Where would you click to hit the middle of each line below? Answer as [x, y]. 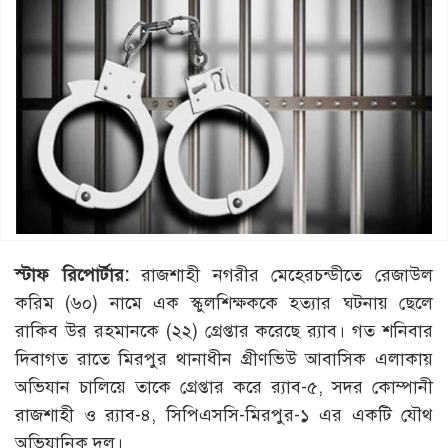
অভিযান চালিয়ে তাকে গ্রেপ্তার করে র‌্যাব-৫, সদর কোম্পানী [224, 387]
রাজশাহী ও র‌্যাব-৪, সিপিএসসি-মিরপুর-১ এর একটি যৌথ [224, 415]
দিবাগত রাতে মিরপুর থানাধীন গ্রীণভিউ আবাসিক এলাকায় [224, 359]
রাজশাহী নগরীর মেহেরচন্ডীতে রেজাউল [281, 275]
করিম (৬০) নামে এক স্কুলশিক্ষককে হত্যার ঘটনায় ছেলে [224, 303]
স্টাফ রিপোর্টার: [72, 275]
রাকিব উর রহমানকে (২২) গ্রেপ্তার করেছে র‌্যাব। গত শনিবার [224, 331]
